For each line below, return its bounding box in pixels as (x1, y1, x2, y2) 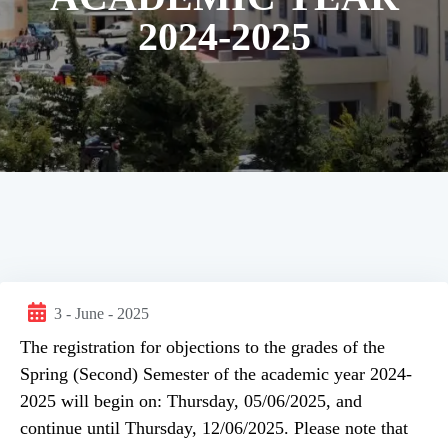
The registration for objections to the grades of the (20, 337, 385, 357)
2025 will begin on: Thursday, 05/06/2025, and (20, 391, 362, 411)
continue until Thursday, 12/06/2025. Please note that (20, 418, 408, 438)
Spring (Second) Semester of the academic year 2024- (20, 364, 412, 384)
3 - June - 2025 (53, 305, 149, 322)
